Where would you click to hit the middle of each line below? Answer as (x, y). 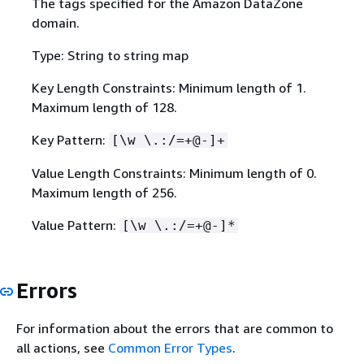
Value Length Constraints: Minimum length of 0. (174, 173)
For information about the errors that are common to (175, 328)
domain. (55, 22)
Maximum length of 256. (104, 192)
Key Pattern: (70, 139)
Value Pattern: (75, 225)
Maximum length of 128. (104, 107)
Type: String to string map (110, 55)
